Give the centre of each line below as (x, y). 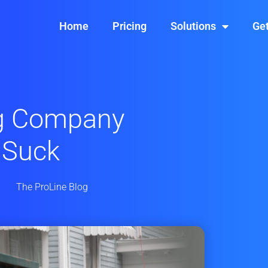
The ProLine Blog (52, 187)
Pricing (130, 26)
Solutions (194, 26)
